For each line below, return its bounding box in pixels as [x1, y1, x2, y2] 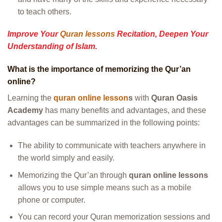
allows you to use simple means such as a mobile [17, 183, 191, 192]
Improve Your [7, 30, 60, 39]
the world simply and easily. [17, 153, 114, 162]
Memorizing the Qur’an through [17, 170, 129, 179]
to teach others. [17, 7, 71, 16]
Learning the [7, 94, 54, 103]
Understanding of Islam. [7, 42, 97, 51]
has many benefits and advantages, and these [43, 106, 206, 115]
